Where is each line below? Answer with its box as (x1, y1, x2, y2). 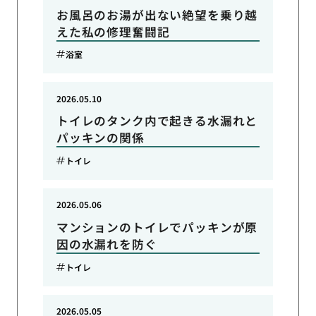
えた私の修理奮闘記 (56, 23, 170, 40)
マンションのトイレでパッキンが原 (56, 219, 258, 236)
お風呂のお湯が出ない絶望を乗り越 (56, 6, 258, 23)
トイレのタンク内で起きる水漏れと (56, 112, 258, 130)
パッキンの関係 (56, 129, 145, 147)
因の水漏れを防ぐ (56, 236, 157, 253)
